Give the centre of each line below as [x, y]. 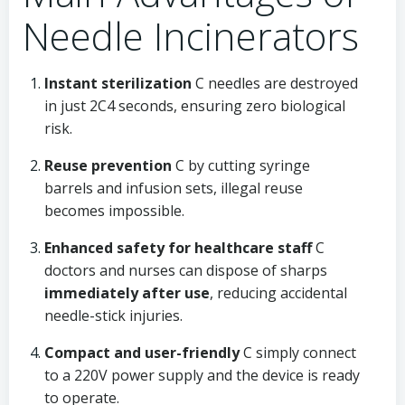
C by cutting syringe [241, 165]
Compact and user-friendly [142, 353]
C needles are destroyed [275, 83]
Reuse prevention [108, 165]
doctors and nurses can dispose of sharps [186, 270]
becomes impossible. [114, 211]
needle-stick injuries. [113, 316]
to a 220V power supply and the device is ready [202, 375]
